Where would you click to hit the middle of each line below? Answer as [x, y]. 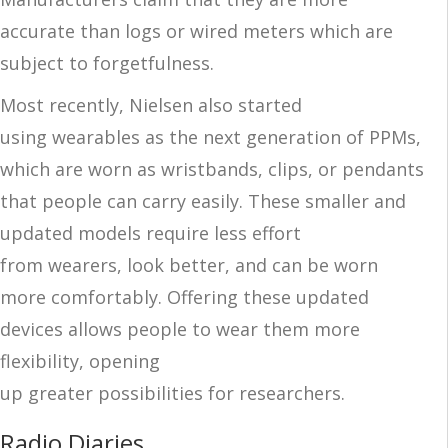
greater [60, 392]
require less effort [223, 232]
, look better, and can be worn [247, 264]
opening [124, 360]
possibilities [150, 392]
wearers [80, 264]
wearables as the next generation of [210, 136]
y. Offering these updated [259, 296]
